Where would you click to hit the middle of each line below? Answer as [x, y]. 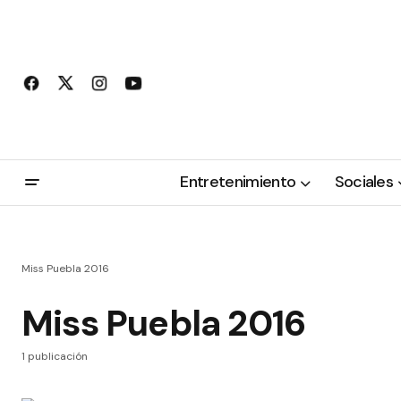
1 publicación [55, 356]
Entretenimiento [238, 182]
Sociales [364, 182]
